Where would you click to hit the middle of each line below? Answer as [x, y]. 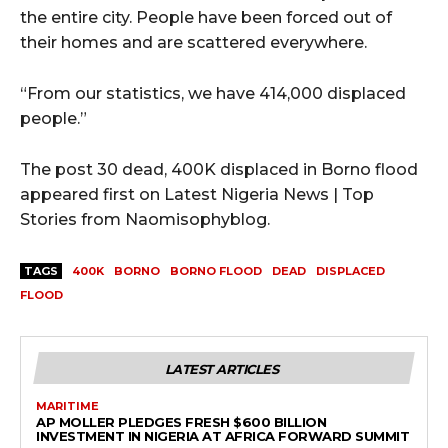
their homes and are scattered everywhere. [193, 42]
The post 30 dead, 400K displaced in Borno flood [219, 169]
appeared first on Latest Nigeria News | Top [197, 194]
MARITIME [67, 405]
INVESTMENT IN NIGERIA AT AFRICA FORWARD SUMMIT [222, 435]
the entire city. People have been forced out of [206, 17]
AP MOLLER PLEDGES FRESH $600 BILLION [181, 421]
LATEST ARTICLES [221, 368]
